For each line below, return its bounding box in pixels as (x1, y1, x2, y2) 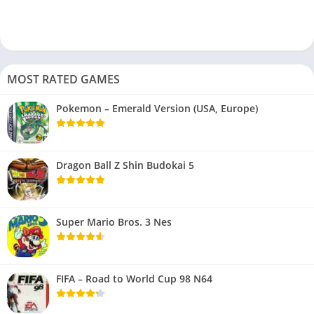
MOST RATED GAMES (7, 71, 120, 87)
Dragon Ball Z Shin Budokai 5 (56, 158, 194, 172)
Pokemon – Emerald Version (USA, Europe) (56, 101, 258, 115)
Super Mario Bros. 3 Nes (56, 214, 172, 228)
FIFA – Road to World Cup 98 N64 (56, 271, 212, 285)
